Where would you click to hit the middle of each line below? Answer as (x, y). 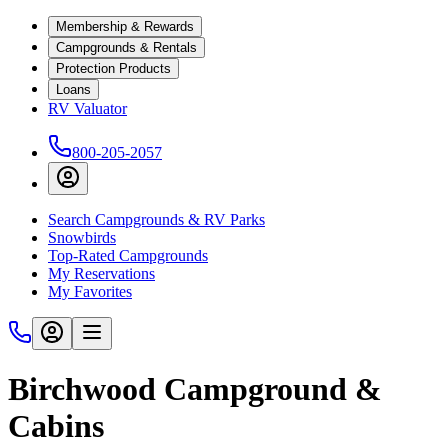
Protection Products (113, 68)
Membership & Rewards (125, 26)
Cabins (56, 426)
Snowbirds (82, 237)
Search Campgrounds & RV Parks (156, 219)
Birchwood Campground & (195, 389)
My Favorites (90, 291)
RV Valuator (87, 108)
